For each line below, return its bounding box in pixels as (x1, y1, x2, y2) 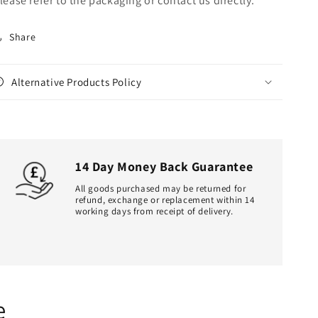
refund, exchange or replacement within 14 (75, 193, 255, 206)
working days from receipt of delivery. (75, 204, 234, 217)
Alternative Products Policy (11, 75, 142, 89)
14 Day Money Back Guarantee (75, 158, 253, 175)
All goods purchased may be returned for (75, 182, 246, 194)
